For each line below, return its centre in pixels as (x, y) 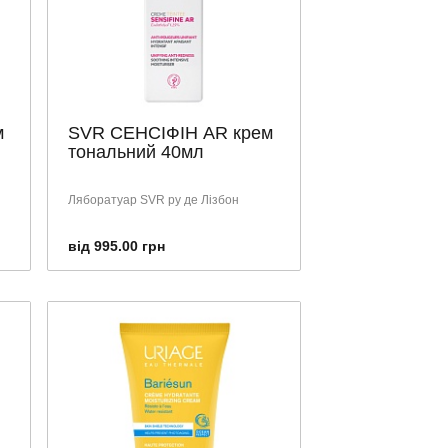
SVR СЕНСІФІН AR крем (170, 132)
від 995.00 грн (116, 245)
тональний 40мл (136, 151)
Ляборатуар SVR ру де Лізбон (153, 199)
